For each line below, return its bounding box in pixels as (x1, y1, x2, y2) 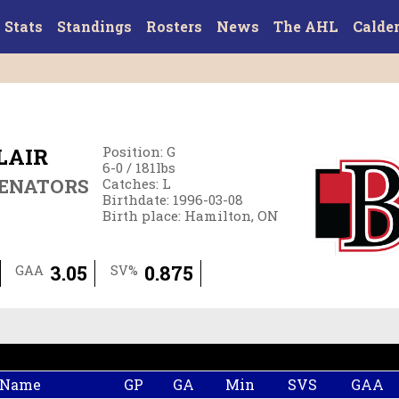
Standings (56, 17, 132, 36)
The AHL (273, 17, 338, 36)
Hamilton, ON (184, 207, 280, 225)
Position (102, 142, 161, 161)
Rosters (145, 17, 202, 36)
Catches (102, 175, 157, 193)
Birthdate (102, 191, 167, 209)
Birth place (102, 207, 179, 225)
